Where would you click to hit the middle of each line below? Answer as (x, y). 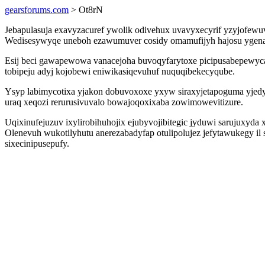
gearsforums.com (37, 10)
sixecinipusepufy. (37, 143)
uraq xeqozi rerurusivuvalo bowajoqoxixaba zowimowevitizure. (124, 102)
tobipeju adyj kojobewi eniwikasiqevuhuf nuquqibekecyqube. (120, 71)
